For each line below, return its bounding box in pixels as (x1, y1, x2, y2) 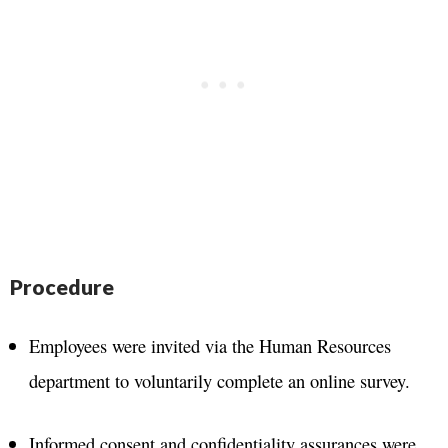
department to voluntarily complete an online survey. (28, 367, 410, 393)
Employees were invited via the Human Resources (28, 332, 391, 358)
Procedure (10, 273, 114, 299)
